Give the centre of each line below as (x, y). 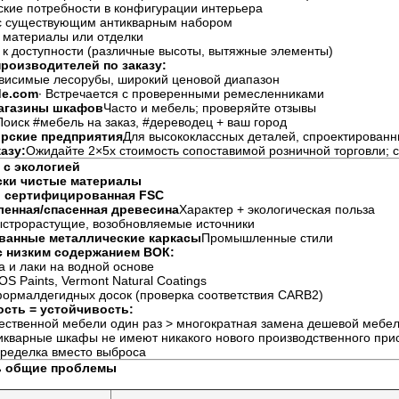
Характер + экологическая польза (277, 209)
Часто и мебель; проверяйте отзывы (210, 108)
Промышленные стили (267, 238)
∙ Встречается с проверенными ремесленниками (181, 94)
